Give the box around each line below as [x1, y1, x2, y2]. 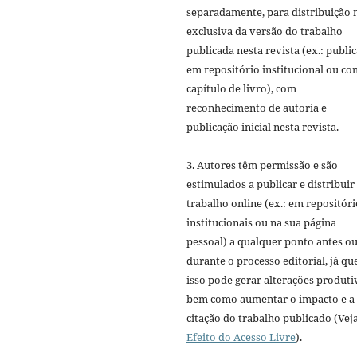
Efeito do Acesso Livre [186, 329, 296, 344]
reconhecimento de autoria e [186, 100, 327, 115]
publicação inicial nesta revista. [186, 119, 339, 134]
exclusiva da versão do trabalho [186, 23, 343, 38]
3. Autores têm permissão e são [186, 157, 338, 172]
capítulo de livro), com [186, 80, 296, 96]
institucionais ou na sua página [186, 214, 336, 229]
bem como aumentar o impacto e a [186, 291, 355, 306]
